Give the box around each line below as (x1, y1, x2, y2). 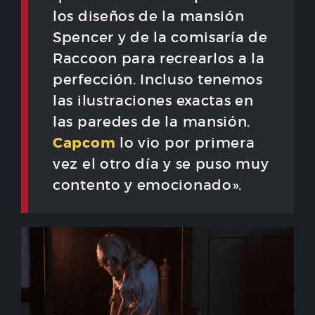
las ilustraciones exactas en (53, 92, 254, 110)
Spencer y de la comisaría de (53, 29, 268, 46)
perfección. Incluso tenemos (53, 71, 263, 89)
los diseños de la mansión (53, 8, 245, 25)
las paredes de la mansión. (53, 113, 251, 131)
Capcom (53, 134, 116, 153)
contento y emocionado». (53, 176, 243, 194)
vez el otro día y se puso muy (53, 155, 269, 173)
